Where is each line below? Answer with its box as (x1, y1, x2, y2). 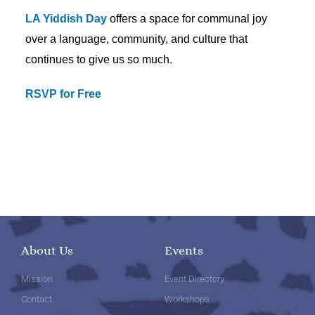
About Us (21, 243, 73, 258)
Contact (21, 294, 52, 305)
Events (165, 243, 203, 258)
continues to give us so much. (25, 53, 175, 65)
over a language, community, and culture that (25, 32, 247, 45)
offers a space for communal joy (107, 12, 267, 25)
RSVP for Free (25, 87, 101, 100)
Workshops (165, 294, 210, 305)
